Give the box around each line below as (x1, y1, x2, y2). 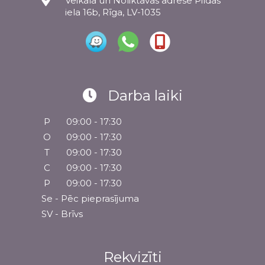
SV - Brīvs (41, 208, 83, 220)
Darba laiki (107, 87, 183, 105)
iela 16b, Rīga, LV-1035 (65, 7, 161, 18)
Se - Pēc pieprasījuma (41, 193, 139, 205)
